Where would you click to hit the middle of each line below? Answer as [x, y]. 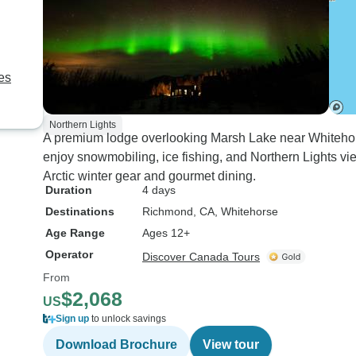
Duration [69, 190]
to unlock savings [128, 319]
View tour [231, 344]
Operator [69, 254]
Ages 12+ [166, 233]
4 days [159, 190]
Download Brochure [116, 344]
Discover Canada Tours [201, 257]
